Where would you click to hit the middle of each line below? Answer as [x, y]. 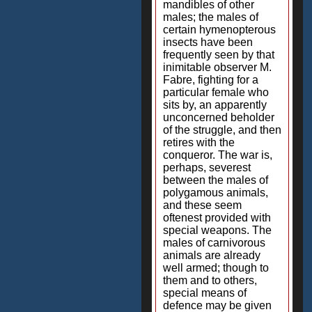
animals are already [212, 255]
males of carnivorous [214, 243]
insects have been [208, 42]
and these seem [202, 205]
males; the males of [211, 17]
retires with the [199, 142]
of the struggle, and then [222, 130]
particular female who [216, 92]
